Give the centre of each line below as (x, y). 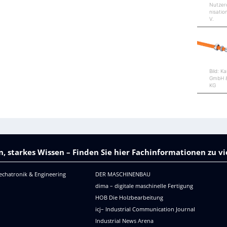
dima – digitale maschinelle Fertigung (144, 185)
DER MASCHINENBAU (123, 174)
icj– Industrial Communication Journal (145, 209)
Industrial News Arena (124, 220)
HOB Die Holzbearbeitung (129, 197)
